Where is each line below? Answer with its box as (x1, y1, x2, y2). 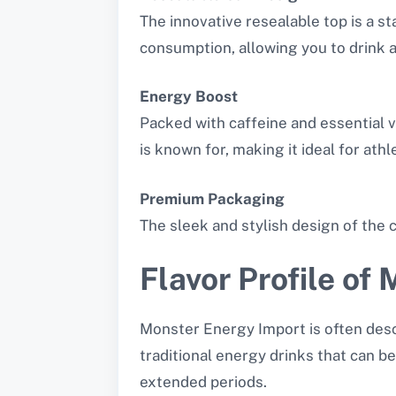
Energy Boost (140, 88, 238, 106)
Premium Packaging (140, 189, 285, 208)
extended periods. (140, 373, 267, 392)
